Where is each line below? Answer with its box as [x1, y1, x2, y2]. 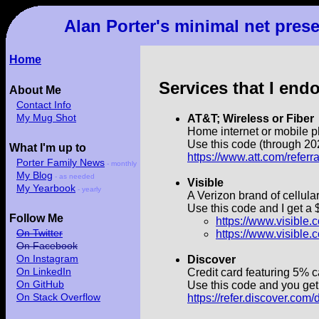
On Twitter [16, 227, 63, 239]
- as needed [53, 172, 95, 180]
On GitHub [16, 278, 64, 290]
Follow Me [9, 212, 63, 224]
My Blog [16, 169, 53, 181]
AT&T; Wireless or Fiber [187, 112, 314, 125]
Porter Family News [16, 157, 105, 168]
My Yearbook [16, 182, 75, 194]
